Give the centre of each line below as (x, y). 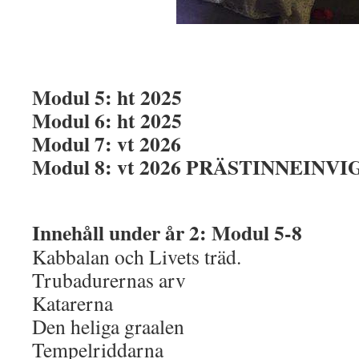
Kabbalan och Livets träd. (137, 256)
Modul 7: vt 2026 (107, 143)
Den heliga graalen (108, 326)
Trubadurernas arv (109, 280)
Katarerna (73, 303)
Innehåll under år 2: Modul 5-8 (167, 232)
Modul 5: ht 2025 (107, 97)
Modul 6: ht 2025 (107, 120)
